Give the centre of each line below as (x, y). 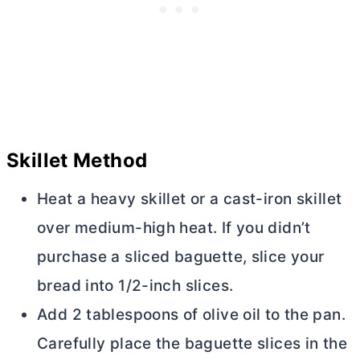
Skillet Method (77, 161)
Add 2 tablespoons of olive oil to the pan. (191, 315)
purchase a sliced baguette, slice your (181, 257)
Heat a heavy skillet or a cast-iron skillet (190, 199)
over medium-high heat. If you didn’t (174, 228)
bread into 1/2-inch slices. (135, 286)
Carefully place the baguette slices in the (192, 344)
